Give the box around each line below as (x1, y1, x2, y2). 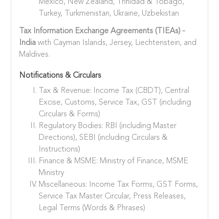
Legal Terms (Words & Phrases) (39, 204, 146, 213)
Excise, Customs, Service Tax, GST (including (39, 99, 192, 107)
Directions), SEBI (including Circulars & (39, 134, 168, 142)
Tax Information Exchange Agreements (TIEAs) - (19, 27, 185, 36)
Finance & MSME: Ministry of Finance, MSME (39, 157, 189, 166)
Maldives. (19, 51, 50, 59)
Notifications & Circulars (19, 72, 102, 80)
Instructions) (39, 146, 81, 154)
